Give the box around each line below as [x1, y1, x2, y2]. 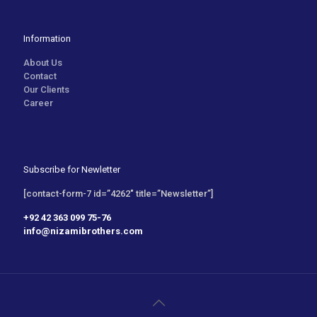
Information [23, 33, 71, 44]
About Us [23, 57, 62, 68]
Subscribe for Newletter [23, 164, 120, 175]
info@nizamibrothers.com [23, 226, 143, 236]
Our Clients [23, 84, 69, 95]
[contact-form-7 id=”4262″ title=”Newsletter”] [23, 188, 213, 199]
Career [23, 98, 53, 108]
